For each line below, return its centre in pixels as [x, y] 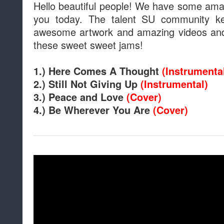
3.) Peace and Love [78, 97]
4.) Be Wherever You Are [92, 110]
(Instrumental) [174, 84]
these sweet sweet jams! [88, 45]
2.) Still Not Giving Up [85, 84]
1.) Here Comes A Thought [96, 71]
